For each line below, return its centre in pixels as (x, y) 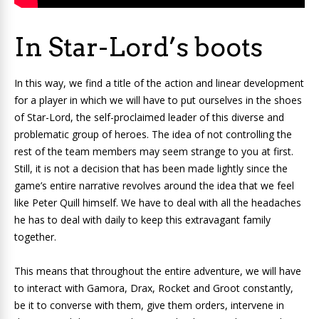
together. (35, 237)
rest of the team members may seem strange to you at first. (154, 151)
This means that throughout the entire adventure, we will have (158, 271)
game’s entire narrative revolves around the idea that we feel (154, 185)
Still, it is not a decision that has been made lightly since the (151, 168)
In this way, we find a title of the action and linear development (159, 83)
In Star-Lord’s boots (138, 47)
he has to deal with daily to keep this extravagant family (142, 220)
